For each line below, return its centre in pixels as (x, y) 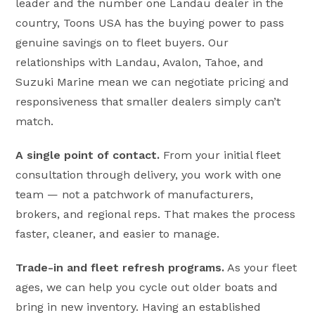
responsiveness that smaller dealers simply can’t (148, 101)
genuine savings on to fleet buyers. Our (122, 42)
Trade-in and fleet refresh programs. (120, 267)
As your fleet (261, 267)
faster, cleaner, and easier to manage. (118, 233)
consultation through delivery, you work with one (149, 174)
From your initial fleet (220, 155)
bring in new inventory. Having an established (139, 307)
